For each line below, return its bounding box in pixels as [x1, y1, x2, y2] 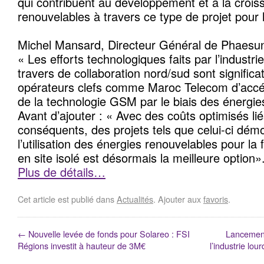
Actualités [117, 193, 153, 205]
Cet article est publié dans [18, 193, 117, 205]
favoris [203, 193, 228, 205]
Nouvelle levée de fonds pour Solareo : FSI [26, 227, 190, 240]
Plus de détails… [18, 163, 105, 180]
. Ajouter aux [153, 193, 203, 205]
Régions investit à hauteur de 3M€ [18, 239, 146, 252]
